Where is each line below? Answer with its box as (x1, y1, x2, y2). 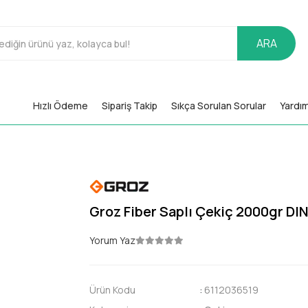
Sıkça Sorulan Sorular (171, 98, 267, 112)
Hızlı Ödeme (33, 98, 89, 112)
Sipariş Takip (102, 98, 158, 112)
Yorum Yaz (89, 233, 136, 247)
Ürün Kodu (89, 283, 136, 296)
